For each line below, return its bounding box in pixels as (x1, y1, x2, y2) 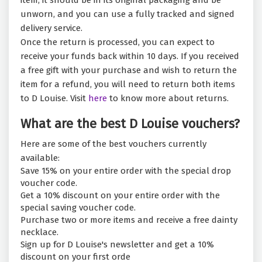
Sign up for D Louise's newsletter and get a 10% (20, 239, 214, 250)
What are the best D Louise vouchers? (20, 116, 240, 132)
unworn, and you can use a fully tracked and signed (20, 9, 235, 20)
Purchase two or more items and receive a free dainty (20, 215, 237, 226)
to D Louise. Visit (20, 93, 88, 104)
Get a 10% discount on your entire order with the (20, 190, 220, 201)
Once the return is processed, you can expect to (20, 37, 215, 48)
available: (20, 153, 60, 164)
